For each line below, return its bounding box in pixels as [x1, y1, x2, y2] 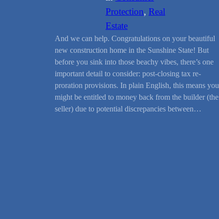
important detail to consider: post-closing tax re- [55, 69, 201, 78]
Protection [106, 6, 144, 17]
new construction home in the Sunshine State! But [55, 46, 209, 55]
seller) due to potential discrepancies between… [55, 105, 201, 113]
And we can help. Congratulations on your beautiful [55, 34, 215, 43]
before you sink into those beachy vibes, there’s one [55, 58, 214, 66]
